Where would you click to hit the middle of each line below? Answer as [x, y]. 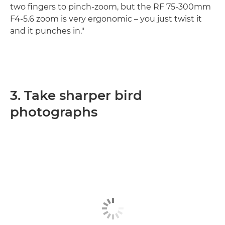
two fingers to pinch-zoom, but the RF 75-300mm [110, 7]
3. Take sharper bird [76, 95]
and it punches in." [47, 31]
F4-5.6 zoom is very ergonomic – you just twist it [106, 19]
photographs [54, 112]
